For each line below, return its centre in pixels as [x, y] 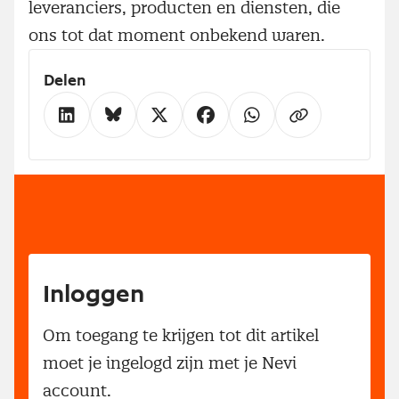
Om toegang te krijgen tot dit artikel [181, 335]
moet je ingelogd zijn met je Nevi [170, 362]
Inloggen [94, 294]
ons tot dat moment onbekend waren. [177, 35]
